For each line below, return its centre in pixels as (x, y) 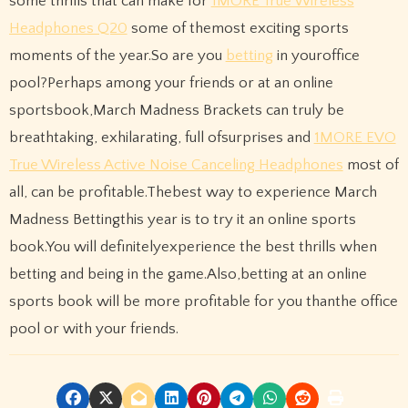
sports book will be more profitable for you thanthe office (203, 302)
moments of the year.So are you (117, 56)
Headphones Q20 (68, 29)
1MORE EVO (355, 138)
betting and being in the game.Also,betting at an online (188, 275)
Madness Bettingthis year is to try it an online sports (182, 220)
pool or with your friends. (93, 329)
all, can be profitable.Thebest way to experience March (193, 193)
